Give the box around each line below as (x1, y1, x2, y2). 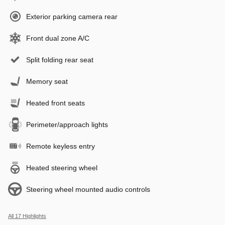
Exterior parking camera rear (26, 12, 118, 21)
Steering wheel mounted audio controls (26, 185, 150, 193)
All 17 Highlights (8, 212, 46, 219)
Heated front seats (26, 98, 85, 107)
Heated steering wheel (26, 163, 97, 172)
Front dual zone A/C (26, 34, 89, 42)
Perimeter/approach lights (26, 120, 108, 129)
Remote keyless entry (26, 142, 95, 150)
